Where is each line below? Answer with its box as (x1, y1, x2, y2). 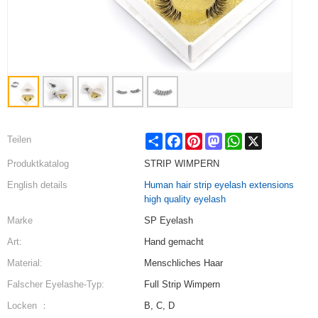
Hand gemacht (143, 236, 204, 247)
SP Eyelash (143, 215, 193, 226)
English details (7, 180, 67, 190)
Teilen (7, 134, 31, 145)
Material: (7, 258, 43, 268)
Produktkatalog (7, 158, 69, 169)
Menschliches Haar (143, 258, 223, 268)
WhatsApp (241, 133, 285, 143)
